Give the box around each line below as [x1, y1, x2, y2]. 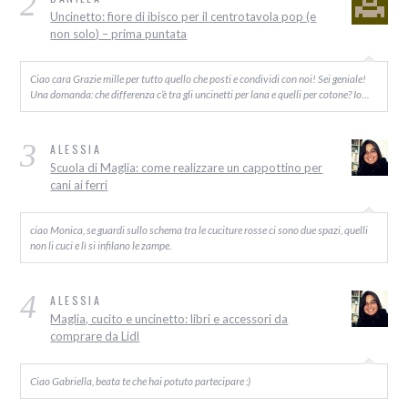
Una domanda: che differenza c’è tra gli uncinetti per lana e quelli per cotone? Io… [30, 87, 371, 101]
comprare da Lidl [50, 329, 140, 344]
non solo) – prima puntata [50, 26, 188, 42]
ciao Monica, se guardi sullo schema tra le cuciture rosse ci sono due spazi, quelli [30, 223, 369, 237]
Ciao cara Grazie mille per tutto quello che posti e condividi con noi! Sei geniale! [30, 72, 367, 86]
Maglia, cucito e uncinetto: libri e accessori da [50, 311, 289, 327]
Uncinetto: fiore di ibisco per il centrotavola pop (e [50, 9, 317, 25]
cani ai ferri [50, 178, 108, 193]
